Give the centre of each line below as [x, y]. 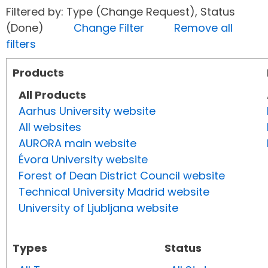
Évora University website [83, 160]
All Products [52, 95]
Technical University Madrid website [114, 192]
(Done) [40, 28]
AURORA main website [77, 144]
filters [21, 44]
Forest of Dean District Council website [122, 176]
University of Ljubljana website [98, 208]
